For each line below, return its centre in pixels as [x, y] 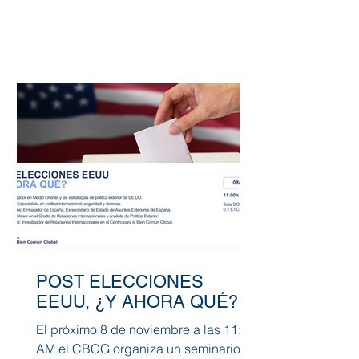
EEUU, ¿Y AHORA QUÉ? [137, 301]
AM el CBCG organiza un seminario [138, 348]
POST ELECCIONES [120, 281]
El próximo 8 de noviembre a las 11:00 [146, 329]
